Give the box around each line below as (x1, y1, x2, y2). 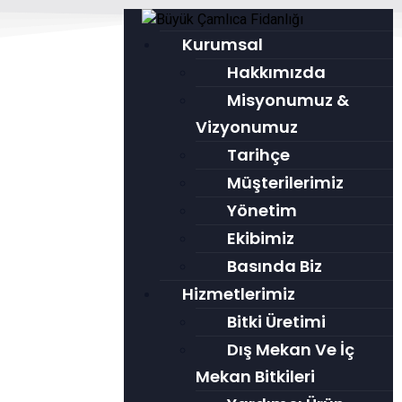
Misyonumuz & (226, 89, 349, 111)
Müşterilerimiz (226, 171, 344, 194)
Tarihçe (226, 144, 290, 166)
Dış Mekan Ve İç (226, 338, 354, 361)
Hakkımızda (226, 61, 326, 83)
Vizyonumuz (195, 116, 298, 138)
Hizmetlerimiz (181, 283, 295, 305)
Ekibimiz (226, 227, 294, 249)
